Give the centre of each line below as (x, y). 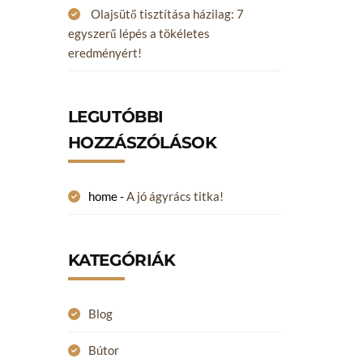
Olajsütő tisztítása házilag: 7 (167, 14)
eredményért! (105, 53)
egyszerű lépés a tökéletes (139, 33)
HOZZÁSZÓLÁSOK (142, 143)
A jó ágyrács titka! (175, 196)
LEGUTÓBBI (115, 117)
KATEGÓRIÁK (122, 260)
